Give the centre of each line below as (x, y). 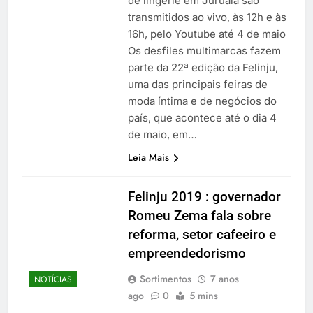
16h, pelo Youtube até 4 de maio (206, 34)
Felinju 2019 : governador (204, 196)
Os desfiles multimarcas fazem (204, 50)
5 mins (203, 295)
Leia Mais (148, 157)
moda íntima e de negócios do (202, 101)
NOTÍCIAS (53, 280)
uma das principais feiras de (197, 84)
